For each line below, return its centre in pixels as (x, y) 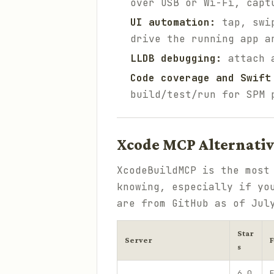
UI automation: (173, 22)
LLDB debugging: (176, 58)
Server (139, 240)
